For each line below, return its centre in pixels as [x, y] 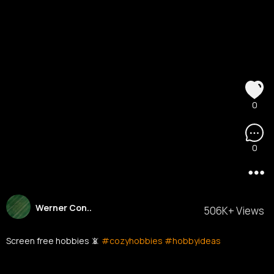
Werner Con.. [65, 208]
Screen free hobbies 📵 [54, 241]
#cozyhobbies [132, 241]
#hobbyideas [193, 241]
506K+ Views [234, 211]
